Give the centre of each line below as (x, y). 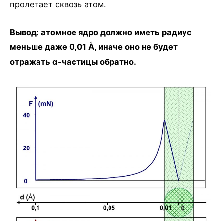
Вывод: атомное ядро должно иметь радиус (101, 32)
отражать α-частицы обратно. (73, 61)
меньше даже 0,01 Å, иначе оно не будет (94, 47)
